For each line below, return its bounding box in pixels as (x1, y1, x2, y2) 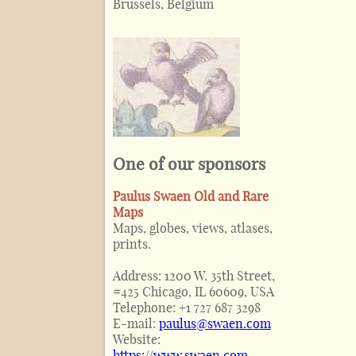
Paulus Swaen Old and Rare (113, 188, 269, 204)
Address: (113, 267, 164, 284)
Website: (113, 331, 161, 347)
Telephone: (113, 299, 179, 315)
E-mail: (113, 315, 159, 331)
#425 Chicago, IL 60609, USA (113, 283, 274, 300)
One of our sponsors (113, 153, 265, 175)
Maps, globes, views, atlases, (113, 219, 273, 236)
